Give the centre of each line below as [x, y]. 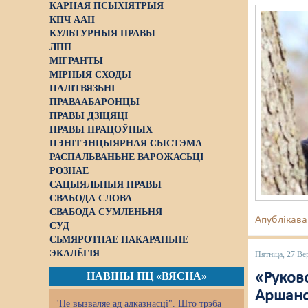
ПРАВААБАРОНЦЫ [95, 102]
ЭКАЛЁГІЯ [75, 253]
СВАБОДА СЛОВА [91, 198]
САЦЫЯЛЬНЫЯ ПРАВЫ [106, 185]
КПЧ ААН [72, 20]
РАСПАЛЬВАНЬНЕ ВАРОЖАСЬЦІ [126, 157]
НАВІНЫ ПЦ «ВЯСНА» [146, 276]
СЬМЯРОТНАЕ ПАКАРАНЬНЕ [119, 240]
